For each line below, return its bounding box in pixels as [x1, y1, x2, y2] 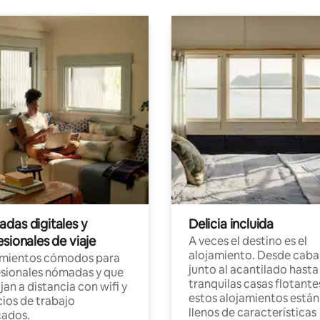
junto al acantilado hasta [189, 261, 319, 277]
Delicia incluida [189, 215, 274, 232]
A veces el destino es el [189, 233, 307, 249]
